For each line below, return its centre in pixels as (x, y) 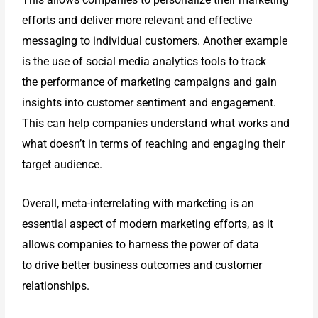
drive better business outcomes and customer (149, 265)
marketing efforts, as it (217, 224)
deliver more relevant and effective (166, 20)
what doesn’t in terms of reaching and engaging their (154, 143)
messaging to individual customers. (113, 40)
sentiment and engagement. (207, 102)
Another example (246, 40)
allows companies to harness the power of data (141, 244)
